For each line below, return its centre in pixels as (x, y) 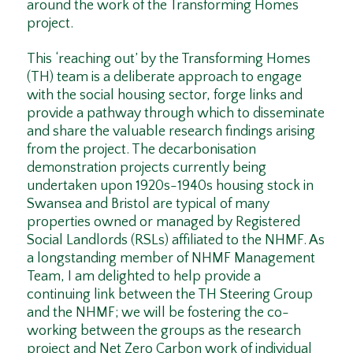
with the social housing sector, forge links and (164, 96)
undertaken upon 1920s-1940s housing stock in (170, 186)
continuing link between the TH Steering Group (169, 295)
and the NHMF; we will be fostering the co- (158, 313)
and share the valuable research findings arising (171, 132)
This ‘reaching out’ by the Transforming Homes (168, 59)
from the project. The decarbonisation (141, 150)
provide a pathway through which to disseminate (175, 114)
